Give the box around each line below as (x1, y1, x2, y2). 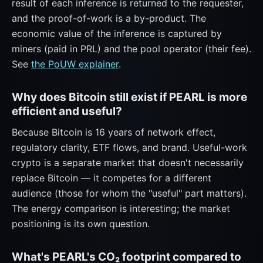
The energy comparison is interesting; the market (12, 203, 230, 214)
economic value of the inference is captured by (12, 28, 222, 39)
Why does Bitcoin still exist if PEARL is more (12, 90, 247, 104)
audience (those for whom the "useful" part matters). (12, 187, 247, 199)
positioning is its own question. (12, 218, 150, 230)
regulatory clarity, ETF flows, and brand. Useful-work (12, 141, 247, 153)
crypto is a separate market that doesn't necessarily (12, 157, 244, 168)
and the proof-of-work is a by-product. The (12, 12, 206, 24)
